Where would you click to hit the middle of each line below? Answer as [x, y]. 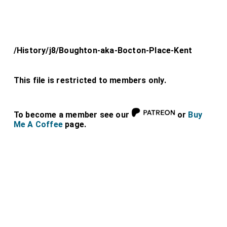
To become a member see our [72, 115]
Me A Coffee [38, 124]
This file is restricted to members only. [90, 80]
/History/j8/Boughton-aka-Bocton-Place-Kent [103, 50]
